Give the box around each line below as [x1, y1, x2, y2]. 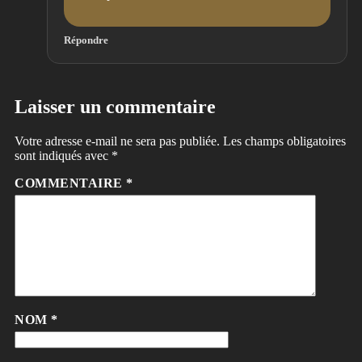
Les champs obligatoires [223, 134, 346, 149]
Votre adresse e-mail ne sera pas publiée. [15, 134, 220, 149]
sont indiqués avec [15, 149, 112, 163]
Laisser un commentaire [15, 96, 216, 118]
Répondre [64, 35, 108, 47]
